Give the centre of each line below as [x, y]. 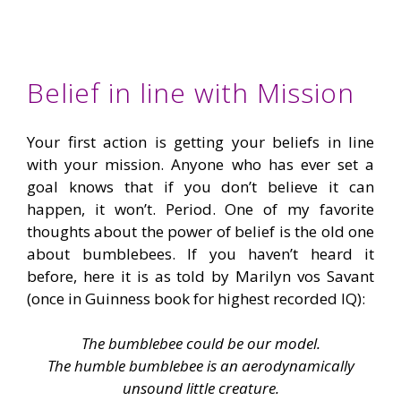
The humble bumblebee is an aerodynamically [200, 366]
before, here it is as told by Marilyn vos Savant [200, 276]
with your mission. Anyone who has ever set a [200, 164]
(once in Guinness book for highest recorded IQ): [196, 298]
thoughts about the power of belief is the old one [200, 231]
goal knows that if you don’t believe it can [200, 186]
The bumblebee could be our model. [200, 344]
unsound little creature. [200, 388]
